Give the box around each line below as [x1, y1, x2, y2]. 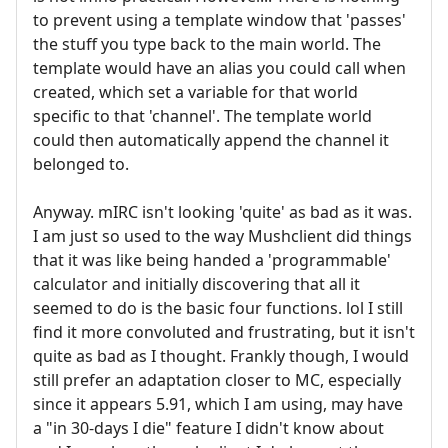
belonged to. [33, 152, 129, 175]
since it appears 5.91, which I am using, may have [33, 392, 403, 415]
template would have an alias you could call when [33, 56, 406, 79]
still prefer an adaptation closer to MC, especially [33, 368, 401, 391]
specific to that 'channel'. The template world [33, 104, 372, 127]
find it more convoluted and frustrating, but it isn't [33, 320, 415, 343]
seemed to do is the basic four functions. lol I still [33, 296, 403, 319]
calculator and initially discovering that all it [33, 272, 360, 295]
